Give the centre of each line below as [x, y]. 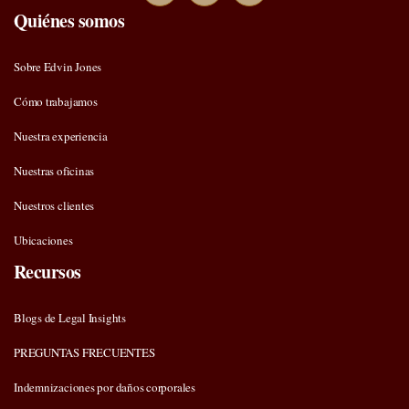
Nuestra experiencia [61, 136]
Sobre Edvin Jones [58, 66]
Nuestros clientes [54, 205]
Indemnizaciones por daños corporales [105, 387]
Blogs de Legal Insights [70, 317]
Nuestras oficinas [54, 170]
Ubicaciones [43, 240]
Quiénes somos [69, 20]
